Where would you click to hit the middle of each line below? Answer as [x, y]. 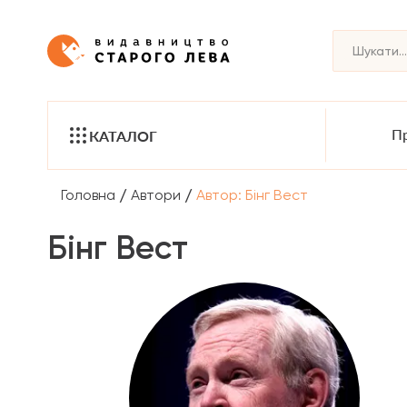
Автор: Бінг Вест [252, 194]
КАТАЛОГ [123, 135]
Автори [156, 194]
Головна [88, 194]
